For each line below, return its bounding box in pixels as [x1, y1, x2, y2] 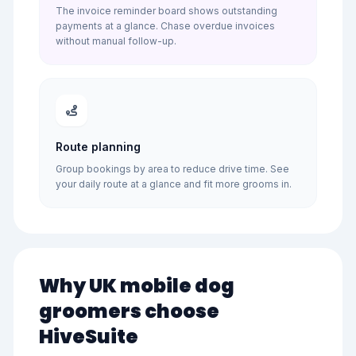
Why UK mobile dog [39, 273, 234, 299]
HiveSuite [39, 323, 138, 350]
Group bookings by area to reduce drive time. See [56, 163, 289, 175]
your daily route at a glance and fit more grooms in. [56, 178, 292, 190]
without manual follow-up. [56, 35, 176, 47]
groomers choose [39, 298, 219, 324]
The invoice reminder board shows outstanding [56, 5, 277, 17]
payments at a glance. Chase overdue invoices [56, 20, 275, 32]
